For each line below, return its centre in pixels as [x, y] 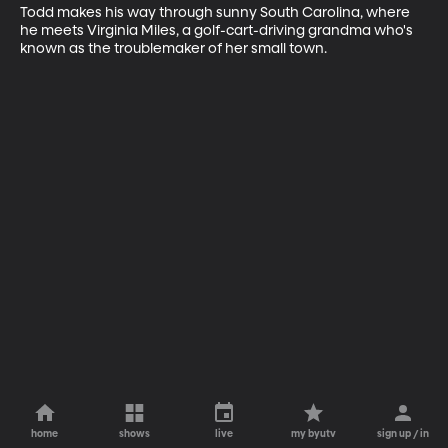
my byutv [314, 434]
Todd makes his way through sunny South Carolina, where [216, 12]
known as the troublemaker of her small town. [173, 48]
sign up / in [403, 434]
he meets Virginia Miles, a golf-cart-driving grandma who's [218, 30]
